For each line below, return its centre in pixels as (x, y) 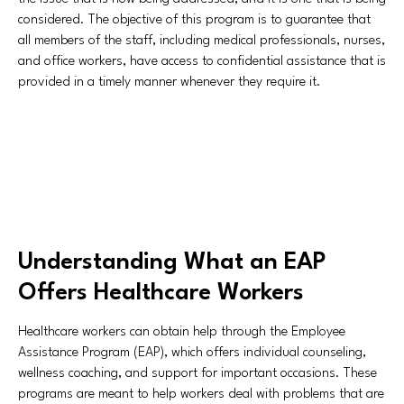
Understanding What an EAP (172, 262)
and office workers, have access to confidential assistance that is (202, 62)
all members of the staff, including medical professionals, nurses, (202, 41)
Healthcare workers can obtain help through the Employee (182, 332)
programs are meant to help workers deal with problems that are (201, 395)
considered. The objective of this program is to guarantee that (194, 20)
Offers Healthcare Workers (161, 293)
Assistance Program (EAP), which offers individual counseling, (192, 353)
